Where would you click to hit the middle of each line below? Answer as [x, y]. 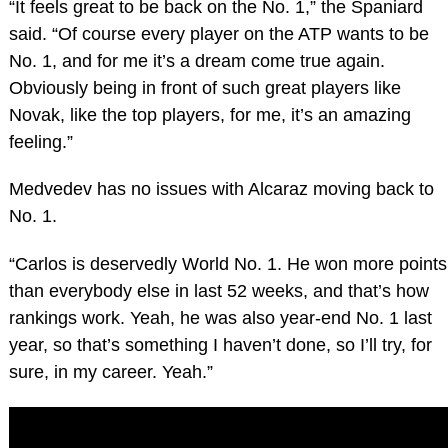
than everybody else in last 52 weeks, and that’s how [218, 291]
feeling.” [40, 141]
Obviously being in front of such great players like [204, 87]
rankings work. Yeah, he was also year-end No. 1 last [220, 318]
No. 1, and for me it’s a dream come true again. [196, 60]
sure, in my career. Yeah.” [110, 372]
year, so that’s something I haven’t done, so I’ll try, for [220, 345]
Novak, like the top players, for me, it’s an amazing [209, 114]
